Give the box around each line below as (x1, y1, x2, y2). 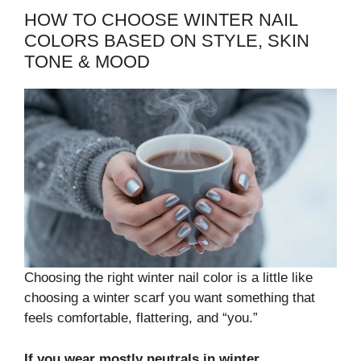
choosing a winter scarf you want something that (24, 290, 315, 306)
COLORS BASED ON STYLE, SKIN (24, 31, 309, 52)
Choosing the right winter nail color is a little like (24, 270, 313, 286)
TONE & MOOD (24, 52, 150, 73)
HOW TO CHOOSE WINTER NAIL (24, 10, 297, 31)
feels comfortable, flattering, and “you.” (24, 310, 258, 326)
